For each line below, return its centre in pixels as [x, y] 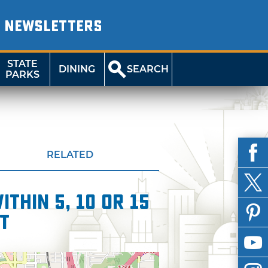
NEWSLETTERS [53, 26]
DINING [77, 69]
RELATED [70, 155]
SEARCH [148, 69]
